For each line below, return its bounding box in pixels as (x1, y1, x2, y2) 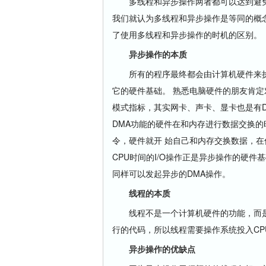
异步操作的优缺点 (129, 243, 195, 255)
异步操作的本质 (129, 48, 187, 60)
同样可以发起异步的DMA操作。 (112, 167, 230, 179)
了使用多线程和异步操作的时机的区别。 (112, 28, 262, 40)
